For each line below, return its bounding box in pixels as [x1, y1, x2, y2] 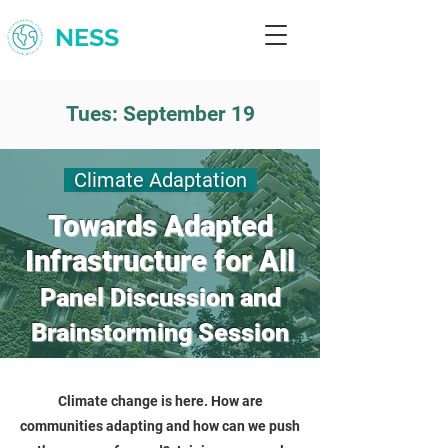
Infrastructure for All [25, 244, 295, 278]
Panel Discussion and [39, 283, 281, 312]
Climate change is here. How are [57, 393, 263, 409]
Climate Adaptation [63, 168, 257, 192]
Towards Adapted [47, 209, 273, 243]
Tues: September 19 [65, 102, 255, 126]
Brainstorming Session [31, 318, 289, 347]
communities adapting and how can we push [20, 418, 300, 434]
